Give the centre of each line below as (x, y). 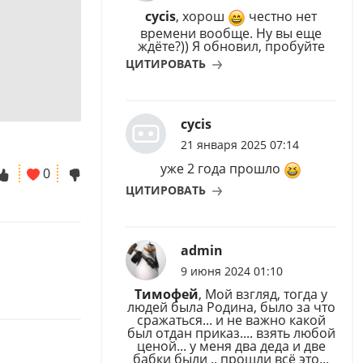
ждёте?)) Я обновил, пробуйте (231, 47)
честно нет (281, 17)
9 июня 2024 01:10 (231, 271)
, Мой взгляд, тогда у (263, 294)
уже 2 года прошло (222, 169)
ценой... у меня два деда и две (231, 346)
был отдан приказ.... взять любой (231, 333)
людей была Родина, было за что (231, 307)
